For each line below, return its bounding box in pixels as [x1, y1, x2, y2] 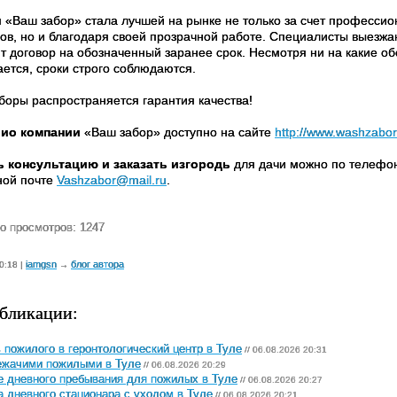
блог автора [71, 259, 124, 269]
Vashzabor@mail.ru [57, 173, 167, 187]
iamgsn [26, 259, 57, 269]
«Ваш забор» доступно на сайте [81, 125, 275, 139]
